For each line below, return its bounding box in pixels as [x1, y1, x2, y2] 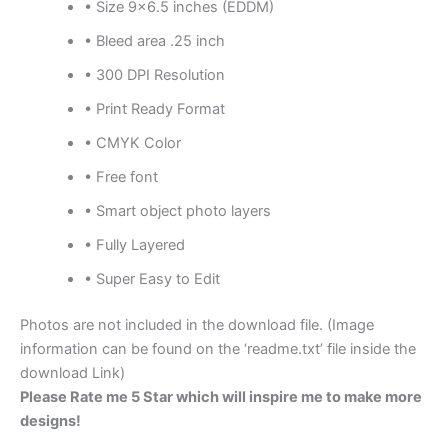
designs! [20, 412, 81, 431]
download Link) [20, 364, 125, 383]
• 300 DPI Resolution [83, 66, 225, 85]
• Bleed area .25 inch [83, 32, 225, 51]
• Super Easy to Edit [83, 270, 220, 289]
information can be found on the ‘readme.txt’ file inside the [20, 340, 416, 359]
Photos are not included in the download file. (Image [20, 316, 374, 335]
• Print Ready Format [83, 100, 225, 119]
